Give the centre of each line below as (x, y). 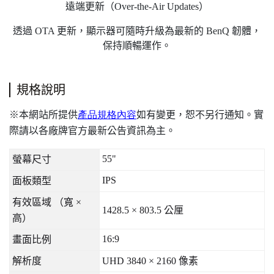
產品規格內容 (107, 114)
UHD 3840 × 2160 (140, 261)
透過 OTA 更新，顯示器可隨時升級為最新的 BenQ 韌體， (137, 31)
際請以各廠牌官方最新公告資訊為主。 (92, 130)
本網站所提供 (48, 114)
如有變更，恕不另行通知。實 (200, 114)
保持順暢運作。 (137, 45)
